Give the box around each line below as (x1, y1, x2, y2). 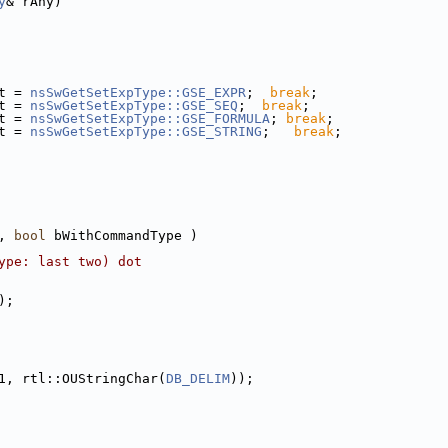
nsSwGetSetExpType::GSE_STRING (30, 124, 262, 139)
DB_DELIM (166, 371, 230, 386)
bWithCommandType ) (46, 228, 198, 243)
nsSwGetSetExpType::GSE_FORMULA (30, 111, 270, 126)
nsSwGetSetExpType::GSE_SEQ (30, 98, 238, 113)
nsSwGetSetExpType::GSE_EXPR (30, 85, 246, 100)
